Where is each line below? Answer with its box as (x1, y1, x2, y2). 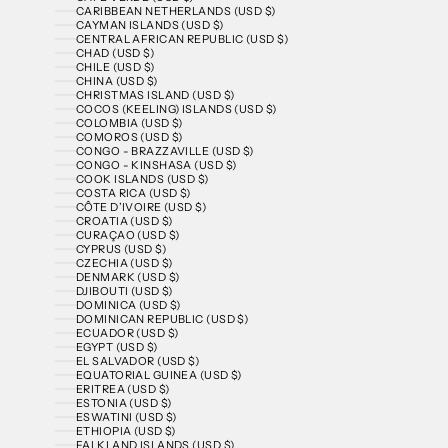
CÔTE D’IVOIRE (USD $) (75, 200, 207, 215)
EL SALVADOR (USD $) (75, 354, 200, 369)
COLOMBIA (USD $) (75, 116, 183, 131)
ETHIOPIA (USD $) (75, 424, 176, 439)
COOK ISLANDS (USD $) (75, 172, 209, 187)
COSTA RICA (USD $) (75, 186, 191, 201)
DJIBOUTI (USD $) (75, 284, 173, 299)
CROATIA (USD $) (75, 214, 173, 229)
